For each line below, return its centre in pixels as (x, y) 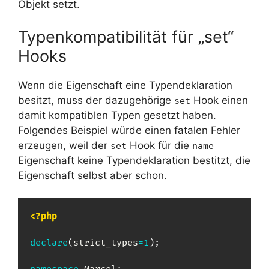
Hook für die (159, 145)
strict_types (106, 243)
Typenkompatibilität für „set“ (126, 37)
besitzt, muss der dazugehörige (96, 100)
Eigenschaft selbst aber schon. (92, 175)
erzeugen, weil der (64, 145)
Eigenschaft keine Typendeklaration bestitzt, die (134, 160)
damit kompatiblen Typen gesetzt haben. (117, 115)
